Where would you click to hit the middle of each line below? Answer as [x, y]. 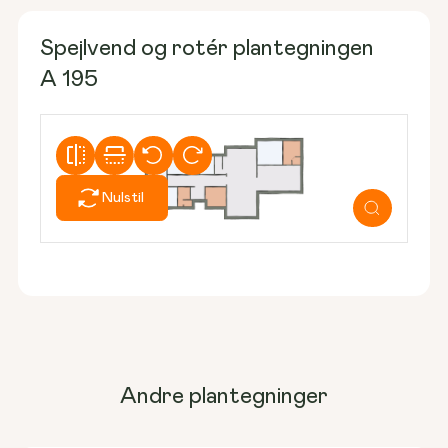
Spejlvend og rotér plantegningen [207, 49]
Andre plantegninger [224, 397]
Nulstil [123, 198]
